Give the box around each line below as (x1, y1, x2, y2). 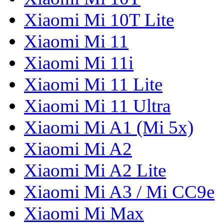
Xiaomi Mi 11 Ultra (24, 95, 170, 116)
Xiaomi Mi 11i (24, 52, 133, 73)
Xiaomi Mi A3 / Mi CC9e (24, 181, 214, 202)
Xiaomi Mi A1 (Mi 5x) (24, 117, 193, 138)
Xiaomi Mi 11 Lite (24, 74, 162, 95)
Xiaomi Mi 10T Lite (24, 9, 174, 30)
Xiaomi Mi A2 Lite (24, 160, 166, 181)
